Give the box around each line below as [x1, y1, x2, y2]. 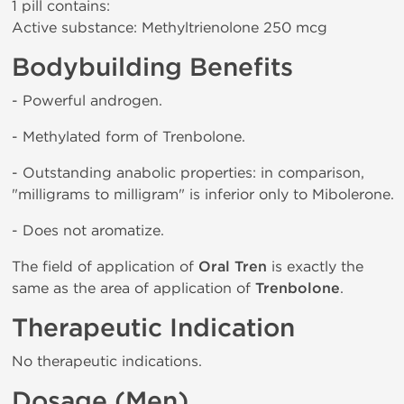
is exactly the [267, 258, 363, 275]
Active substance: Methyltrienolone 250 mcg [12, 19, 327, 36]
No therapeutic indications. [12, 353, 202, 370]
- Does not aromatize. [12, 222, 164, 239]
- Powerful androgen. [12, 92, 162, 109]
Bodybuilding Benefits [12, 52, 293, 83]
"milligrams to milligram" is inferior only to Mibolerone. [12, 186, 394, 203]
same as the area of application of [12, 280, 255, 297]
